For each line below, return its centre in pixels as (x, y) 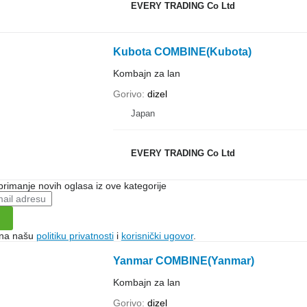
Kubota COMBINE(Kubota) (182, 52)
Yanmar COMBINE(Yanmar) (183, 261)
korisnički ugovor (157, 236)
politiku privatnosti (75, 236)
